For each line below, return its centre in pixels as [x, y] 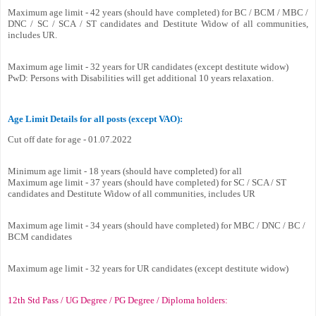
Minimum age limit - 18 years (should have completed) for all [125, 171]
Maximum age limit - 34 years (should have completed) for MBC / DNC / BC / [157, 225]
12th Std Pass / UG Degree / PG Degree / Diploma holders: [118, 300]
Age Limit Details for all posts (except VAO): [95, 119]
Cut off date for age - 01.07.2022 [70, 139]
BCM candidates [40, 236]
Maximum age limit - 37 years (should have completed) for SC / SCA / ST [147, 182]
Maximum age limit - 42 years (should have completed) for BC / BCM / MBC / [158, 12]
